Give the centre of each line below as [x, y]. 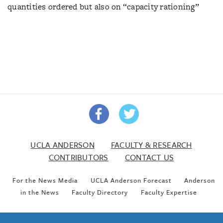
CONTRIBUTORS [78, 157]
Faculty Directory [100, 192]
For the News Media [45, 180]
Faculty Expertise [169, 192]
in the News [40, 192]
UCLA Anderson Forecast [131, 180]
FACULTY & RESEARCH [151, 145]
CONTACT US [149, 157]
